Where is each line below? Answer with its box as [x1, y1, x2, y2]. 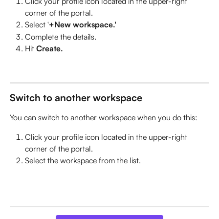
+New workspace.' [49, 20, 116, 30]
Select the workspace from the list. [25, 155, 143, 166]
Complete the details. [25, 31, 98, 42]
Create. [36, 44, 65, 54]
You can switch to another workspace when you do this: [10, 112, 197, 122]
